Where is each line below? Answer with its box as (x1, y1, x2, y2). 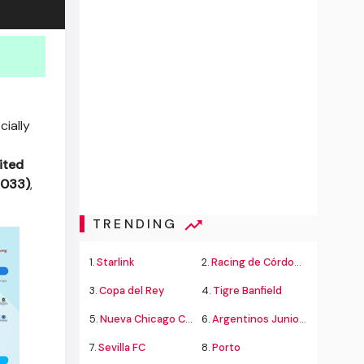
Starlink (97, 255, 136, 269)
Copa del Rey (99, 284, 165, 297)
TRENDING (92, 215, 184, 233)
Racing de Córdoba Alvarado (211, 255, 294, 269)
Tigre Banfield (213, 284, 282, 297)
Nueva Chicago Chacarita (100, 312, 186, 326)
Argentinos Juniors (212, 312, 299, 326)
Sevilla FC (98, 340, 146, 354)
